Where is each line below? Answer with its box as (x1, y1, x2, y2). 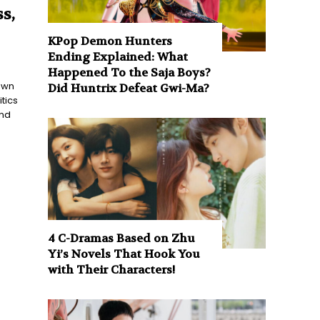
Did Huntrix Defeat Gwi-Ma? (48, 80, 210, 96)
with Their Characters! (48, 261, 176, 277)
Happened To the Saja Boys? (48, 64, 211, 80)
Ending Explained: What (48, 49, 189, 64)
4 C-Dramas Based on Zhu (48, 230, 196, 246)
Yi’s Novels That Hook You (48, 246, 201, 261)
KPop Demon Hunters (48, 33, 173, 49)
